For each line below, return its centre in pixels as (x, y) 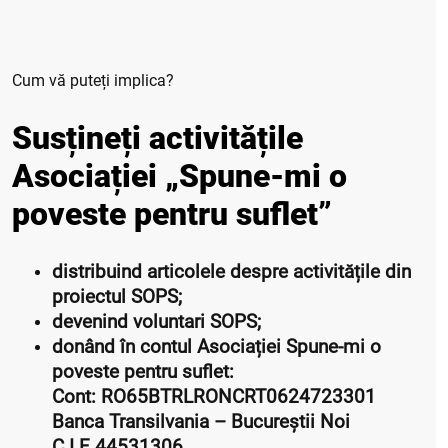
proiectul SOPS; (117, 296)
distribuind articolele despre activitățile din (232, 271)
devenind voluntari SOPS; (157, 321)
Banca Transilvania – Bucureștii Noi (201, 421)
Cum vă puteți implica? (93, 80)
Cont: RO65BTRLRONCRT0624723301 (214, 396)
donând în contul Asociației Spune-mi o (217, 346)
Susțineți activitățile (158, 138)
